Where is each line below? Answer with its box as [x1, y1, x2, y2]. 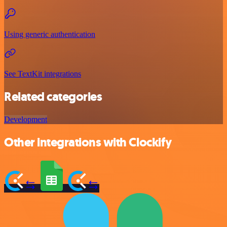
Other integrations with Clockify [4, 134, 172, 150]
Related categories [4, 88, 102, 105]
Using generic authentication [4, 30, 95, 39]
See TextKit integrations [4, 69, 81, 79]
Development [4, 115, 47, 124]
